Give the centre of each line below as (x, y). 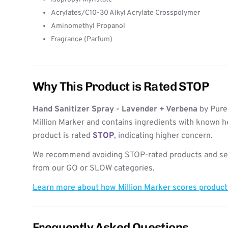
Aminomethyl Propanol (88, 26)
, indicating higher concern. (163, 136)
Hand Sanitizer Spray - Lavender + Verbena (115, 109)
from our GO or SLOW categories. (94, 168)
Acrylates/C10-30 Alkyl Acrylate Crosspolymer (125, 13)
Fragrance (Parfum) (82, 39)
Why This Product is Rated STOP (121, 86)
